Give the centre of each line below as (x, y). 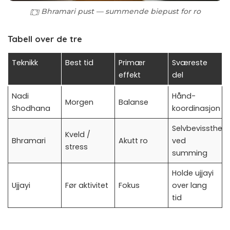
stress (77, 147)
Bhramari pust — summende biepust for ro (121, 12)
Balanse (134, 102)
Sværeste (190, 62)
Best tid (80, 62)
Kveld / (78, 134)
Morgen (80, 102)
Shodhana (31, 108)
